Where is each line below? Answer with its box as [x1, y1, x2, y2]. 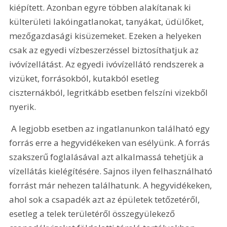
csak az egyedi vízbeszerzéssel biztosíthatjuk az [9, 44, 201, 56]
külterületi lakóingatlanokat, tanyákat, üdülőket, [9, 15, 206, 27]
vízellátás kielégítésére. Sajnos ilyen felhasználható [9, 165, 215, 177]
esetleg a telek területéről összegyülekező [9, 208, 177, 220]
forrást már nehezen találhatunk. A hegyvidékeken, [9, 179, 214, 192]
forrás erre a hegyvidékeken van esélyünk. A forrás [9, 137, 212, 149]
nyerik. [9, 100, 36, 112]
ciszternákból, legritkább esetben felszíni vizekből [9, 86, 210, 98]
